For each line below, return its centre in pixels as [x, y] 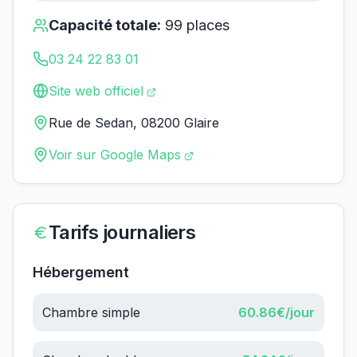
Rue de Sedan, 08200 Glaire [134, 123]
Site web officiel [96, 91]
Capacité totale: [105, 25]
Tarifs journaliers [122, 233]
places [206, 25]
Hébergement [81, 273]
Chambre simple [91, 313]
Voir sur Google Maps [115, 155]
